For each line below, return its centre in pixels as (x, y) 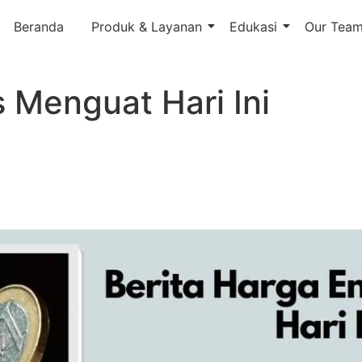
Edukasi (253, 27)
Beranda (38, 27)
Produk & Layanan (146, 27)
